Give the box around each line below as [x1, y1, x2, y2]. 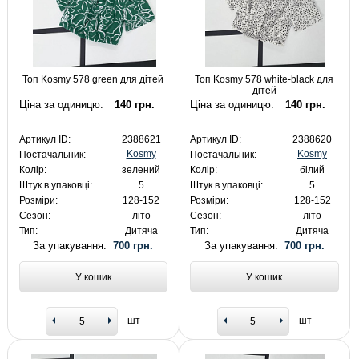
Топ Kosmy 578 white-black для [195, 74, 334, 86]
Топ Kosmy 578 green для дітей [22, 74, 164, 86]
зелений [122, 163, 160, 175]
